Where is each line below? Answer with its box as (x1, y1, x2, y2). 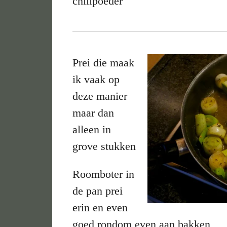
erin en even (72, 201, 128, 214)
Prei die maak (72, 56, 135, 69)
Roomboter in (72, 167, 135, 180)
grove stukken (72, 139, 136, 153)
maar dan (72, 106, 115, 119)
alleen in (72, 123, 111, 136)
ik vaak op (72, 72, 120, 86)
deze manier (72, 89, 128, 102)
